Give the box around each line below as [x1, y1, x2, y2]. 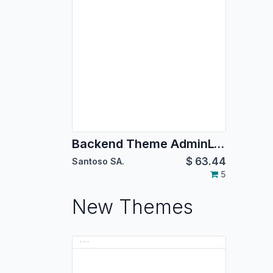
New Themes [72, 195, 193, 219]
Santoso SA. [72, 156, 124, 167]
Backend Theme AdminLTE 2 [213, 136, 224, 152]
